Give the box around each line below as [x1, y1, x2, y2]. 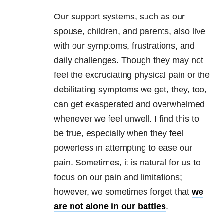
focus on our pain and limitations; [54, 172, 182, 182]
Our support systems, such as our [54, 12, 185, 22]
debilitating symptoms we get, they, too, [54, 85, 207, 95]
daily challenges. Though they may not [54, 55, 203, 66]
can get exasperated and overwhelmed [54, 99, 205, 109]
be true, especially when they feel [54, 128, 183, 139]
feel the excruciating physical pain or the [54, 70, 210, 80]
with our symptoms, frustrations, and [54, 41, 195, 51]
